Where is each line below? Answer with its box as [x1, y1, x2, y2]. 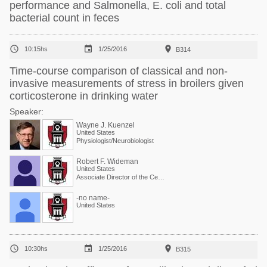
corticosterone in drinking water [10, 90, 158, 102]
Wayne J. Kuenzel [76, 121, 135, 129]
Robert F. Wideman [76, 157, 138, 166]
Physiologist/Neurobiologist [76, 137, 154, 144]
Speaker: [10, 107, 44, 116]
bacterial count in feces [10, 12, 119, 24]
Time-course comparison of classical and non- [10, 65, 228, 77]
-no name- [76, 194, 110, 202]
